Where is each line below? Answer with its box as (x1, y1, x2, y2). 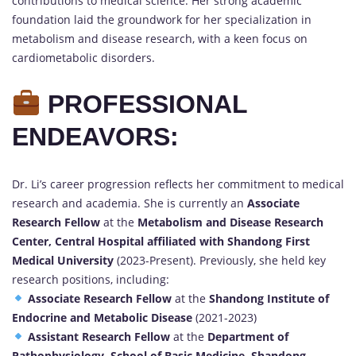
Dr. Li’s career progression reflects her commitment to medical (12, 176, 344, 192)
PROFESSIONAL (41, 90, 248, 119)
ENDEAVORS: (12, 122, 179, 152)
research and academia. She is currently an (12, 195, 247, 211)
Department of (207, 328, 288, 344)
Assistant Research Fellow (27, 328, 170, 344)
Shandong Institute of (208, 290, 329, 306)
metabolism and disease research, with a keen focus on (12, 30, 308, 46)
